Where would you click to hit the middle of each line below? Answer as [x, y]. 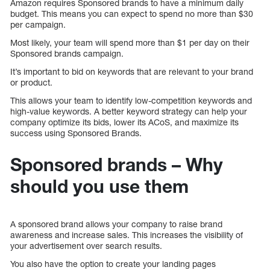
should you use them [99, 187]
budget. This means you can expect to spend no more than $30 [132, 14]
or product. [33, 83]
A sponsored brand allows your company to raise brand [116, 224]
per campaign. [38, 25]
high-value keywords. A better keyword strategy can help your [129, 111]
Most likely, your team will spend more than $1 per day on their [130, 43]
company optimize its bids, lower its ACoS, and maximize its [124, 122]
